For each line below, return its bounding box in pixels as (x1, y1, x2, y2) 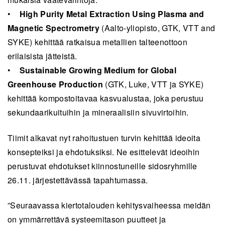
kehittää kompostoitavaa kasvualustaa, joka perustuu (8, 92, 204, 104)
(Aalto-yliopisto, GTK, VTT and (99, 22, 215, 34)
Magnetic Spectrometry (8, 22, 99, 34)
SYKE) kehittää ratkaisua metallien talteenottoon (8, 36, 187, 48)
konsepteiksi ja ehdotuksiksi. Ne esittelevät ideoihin (8, 146, 200, 158)
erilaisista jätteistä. (8, 50, 79, 62)
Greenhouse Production (8, 78, 103, 90)
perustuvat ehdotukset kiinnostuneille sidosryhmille (8, 160, 197, 172)
